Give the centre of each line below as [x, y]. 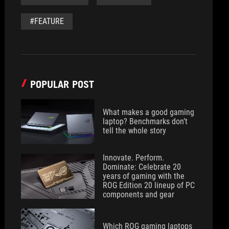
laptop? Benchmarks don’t [145, 121]
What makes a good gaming [149, 112]
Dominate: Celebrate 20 [142, 167]
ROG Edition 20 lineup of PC [149, 185]
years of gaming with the [144, 176]
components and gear [139, 194]
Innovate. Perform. [134, 158]
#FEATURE [47, 21]
